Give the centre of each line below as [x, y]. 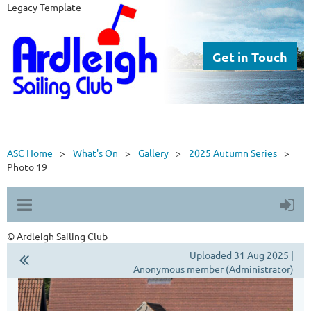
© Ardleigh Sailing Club [57, 236]
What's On [95, 153]
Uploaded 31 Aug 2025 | [242, 255]
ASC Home [30, 153]
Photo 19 [27, 167]
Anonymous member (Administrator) [213, 269]
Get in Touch [250, 57]
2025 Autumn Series [233, 153]
